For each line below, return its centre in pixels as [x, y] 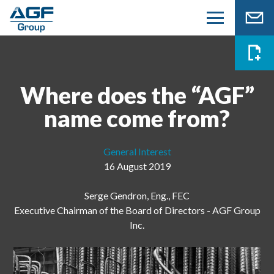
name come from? [137, 118]
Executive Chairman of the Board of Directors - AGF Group [137, 210]
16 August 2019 [137, 166]
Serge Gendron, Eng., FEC [137, 195]
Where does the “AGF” [137, 94]
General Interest [137, 151]
